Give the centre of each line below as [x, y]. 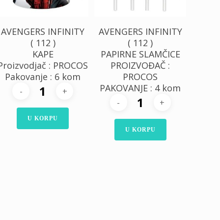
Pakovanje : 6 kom [43, 77]
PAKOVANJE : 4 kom [140, 88]
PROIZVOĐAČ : [140, 66]
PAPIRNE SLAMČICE [140, 54]
